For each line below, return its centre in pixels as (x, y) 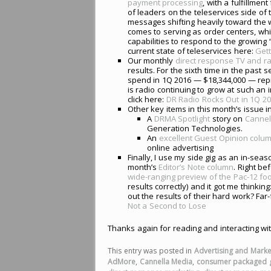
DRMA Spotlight (182, 118)
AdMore (122, 262)
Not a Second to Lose (167, 205)
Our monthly (151, 60)
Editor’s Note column (195, 167)
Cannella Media (166, 262)
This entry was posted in (151, 251)
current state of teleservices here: (191, 51)
